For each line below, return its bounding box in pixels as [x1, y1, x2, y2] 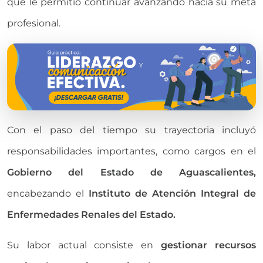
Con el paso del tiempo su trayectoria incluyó [7, 124, 256, 136]
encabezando [7, 188, 76, 200]
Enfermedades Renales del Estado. [7, 209, 176, 221]
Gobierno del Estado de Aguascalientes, [7, 167, 256, 178]
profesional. [7, 18, 60, 29]
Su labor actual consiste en [7, 240, 161, 251]
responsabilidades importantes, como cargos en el [7, 146, 256, 157]
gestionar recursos [161, 240, 257, 251]
